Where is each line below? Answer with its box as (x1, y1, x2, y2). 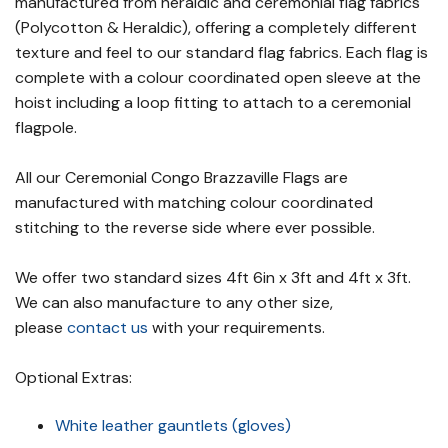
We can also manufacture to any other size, (15, 292, 333, 313)
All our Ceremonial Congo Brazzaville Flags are (15, 167, 348, 188)
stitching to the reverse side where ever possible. (15, 217, 375, 238)
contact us (67, 317, 148, 338)
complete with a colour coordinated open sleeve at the (15, 67, 421, 88)
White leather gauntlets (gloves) (55, 415, 291, 436)
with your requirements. (148, 317, 325, 338)
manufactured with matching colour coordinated (15, 192, 373, 213)
